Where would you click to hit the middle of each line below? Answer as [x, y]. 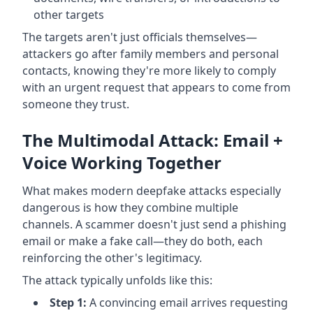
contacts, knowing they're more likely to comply [149, 70]
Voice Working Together [122, 162]
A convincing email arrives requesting [187, 302]
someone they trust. [76, 104]
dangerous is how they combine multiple [130, 207]
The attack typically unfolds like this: [117, 280]
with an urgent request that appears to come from [156, 87]
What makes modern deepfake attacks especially [152, 190]
